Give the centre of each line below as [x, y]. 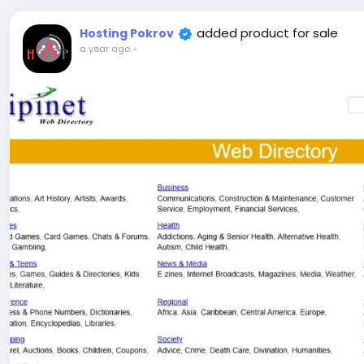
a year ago [105, 49]
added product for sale [267, 33]
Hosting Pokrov [127, 33]
